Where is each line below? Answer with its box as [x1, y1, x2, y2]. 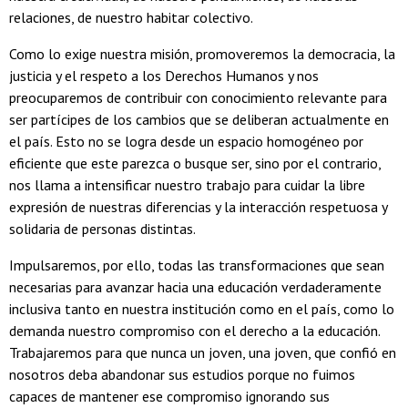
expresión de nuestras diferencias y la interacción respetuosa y [9, 198, 387, 217]
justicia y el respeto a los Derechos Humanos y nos [9, 66, 319, 86]
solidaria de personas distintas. [9, 219, 196, 239]
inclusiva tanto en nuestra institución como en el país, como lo [9, 300, 394, 319]
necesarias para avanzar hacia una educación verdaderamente [9, 278, 382, 297]
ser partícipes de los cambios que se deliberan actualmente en [9, 110, 389, 129]
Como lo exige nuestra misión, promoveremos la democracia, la [9, 45, 395, 64]
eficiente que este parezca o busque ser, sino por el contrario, [9, 154, 381, 173]
